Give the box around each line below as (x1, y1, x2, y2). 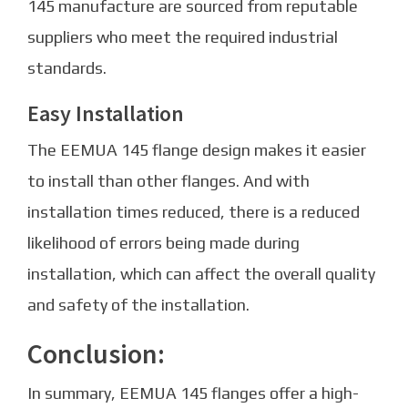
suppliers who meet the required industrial (27, 27, 338, 47)
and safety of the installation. (27, 295, 250, 315)
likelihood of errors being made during (27, 233, 300, 253)
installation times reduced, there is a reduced (27, 202, 360, 222)
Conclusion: (27, 336, 165, 372)
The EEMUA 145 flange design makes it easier (27, 140, 366, 160)
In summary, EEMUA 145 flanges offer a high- (27, 383, 359, 403)
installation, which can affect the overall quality (27, 264, 375, 284)
